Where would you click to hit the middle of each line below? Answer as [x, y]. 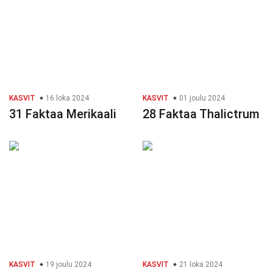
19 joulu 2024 [68, 265]
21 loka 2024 [200, 265]
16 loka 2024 [66, 98]
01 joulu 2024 [201, 98]
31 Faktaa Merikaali [63, 114]
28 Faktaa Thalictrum [201, 114]
